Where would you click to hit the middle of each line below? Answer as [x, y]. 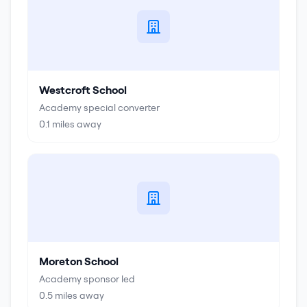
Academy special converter [99, 108]
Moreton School [79, 261]
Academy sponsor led [87, 279]
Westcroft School [83, 90]
